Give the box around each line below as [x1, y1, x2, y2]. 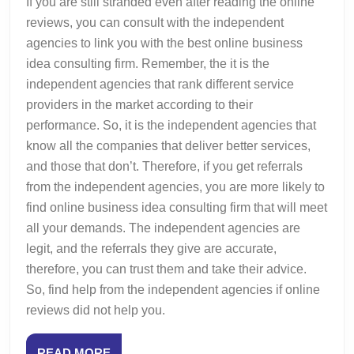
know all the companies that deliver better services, [26, 138, 311, 153]
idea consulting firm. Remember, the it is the [26, 56, 269, 70]
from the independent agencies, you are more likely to [26, 179, 325, 194]
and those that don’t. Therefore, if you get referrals [26, 159, 303, 173]
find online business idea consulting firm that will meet [26, 200, 327, 214]
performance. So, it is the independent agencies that [26, 118, 316, 132]
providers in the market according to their [26, 97, 253, 111]
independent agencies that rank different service [26, 77, 294, 91]
